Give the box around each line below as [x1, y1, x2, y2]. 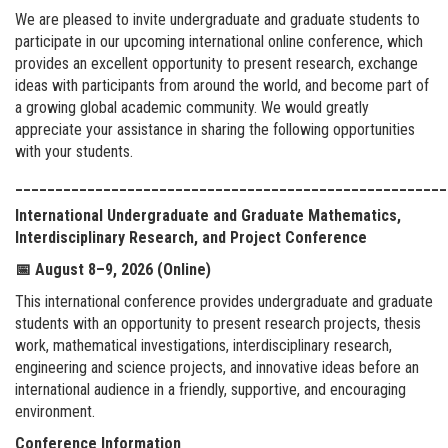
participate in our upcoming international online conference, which [15, 31, 423, 51]
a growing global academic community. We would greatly [15, 97, 369, 117]
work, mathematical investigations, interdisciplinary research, [15, 335, 392, 355]
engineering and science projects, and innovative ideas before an [15, 357, 419, 377]
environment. [15, 401, 95, 421]
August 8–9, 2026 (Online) [35, 259, 211, 279]
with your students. [15, 141, 133, 161]
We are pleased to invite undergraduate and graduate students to [15, 9, 420, 29]
